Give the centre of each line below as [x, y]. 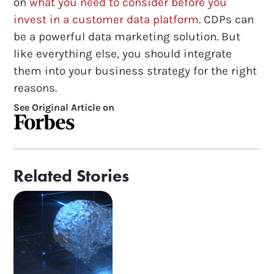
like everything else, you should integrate [123, 54]
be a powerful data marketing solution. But [127, 36]
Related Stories [72, 176]
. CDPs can [227, 19]
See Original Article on [64, 107]
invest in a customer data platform [106, 19]
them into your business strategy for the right [135, 71]
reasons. [35, 88]
